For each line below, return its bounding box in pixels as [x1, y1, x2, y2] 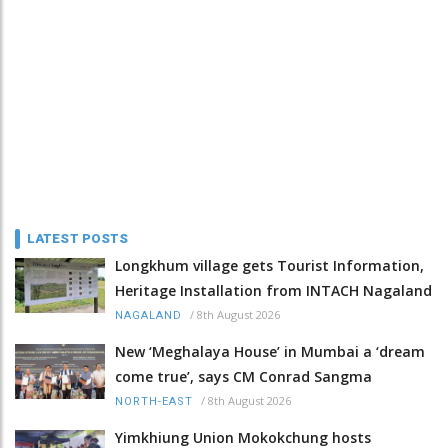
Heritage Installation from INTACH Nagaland [115, 280, 432, 300]
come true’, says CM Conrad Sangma [115, 366, 372, 386]
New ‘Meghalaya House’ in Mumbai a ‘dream [115, 341, 425, 361]
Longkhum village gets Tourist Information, [115, 255, 424, 275]
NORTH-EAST [115, 394, 193, 408]
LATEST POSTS [27, 230, 129, 246]
